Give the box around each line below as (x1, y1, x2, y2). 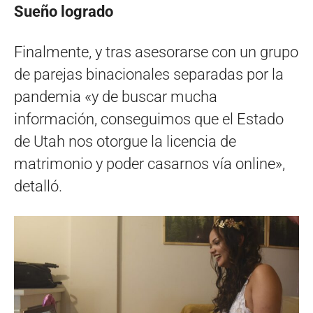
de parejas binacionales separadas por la (14, 65, 284, 83)
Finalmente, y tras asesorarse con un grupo (14, 43, 298, 61)
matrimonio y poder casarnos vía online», (14, 154, 285, 173)
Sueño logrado (14, 2, 113, 20)
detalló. (14, 177, 62, 195)
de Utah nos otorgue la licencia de (14, 132, 236, 150)
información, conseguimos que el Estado (14, 110, 284, 128)
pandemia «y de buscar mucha (14, 87, 217, 105)
